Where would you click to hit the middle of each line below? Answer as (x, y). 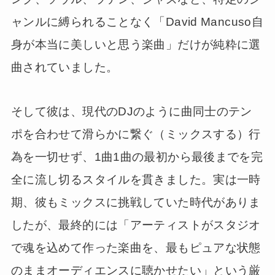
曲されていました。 (64, 67)
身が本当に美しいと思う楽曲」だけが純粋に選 (136, 44)
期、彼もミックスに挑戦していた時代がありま (136, 203)
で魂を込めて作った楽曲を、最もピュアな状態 (136, 248)
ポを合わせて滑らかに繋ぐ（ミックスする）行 (136, 134)
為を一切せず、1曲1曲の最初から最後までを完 (137, 157)
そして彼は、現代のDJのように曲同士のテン (131, 112)
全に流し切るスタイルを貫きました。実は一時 (136, 180)
